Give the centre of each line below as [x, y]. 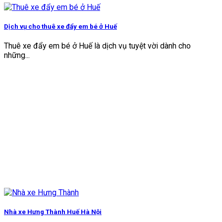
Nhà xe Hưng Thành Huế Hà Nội [53, 212]
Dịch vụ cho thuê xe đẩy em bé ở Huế [60, 26]
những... [17, 55]
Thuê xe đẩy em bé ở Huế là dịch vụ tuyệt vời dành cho [97, 46]
